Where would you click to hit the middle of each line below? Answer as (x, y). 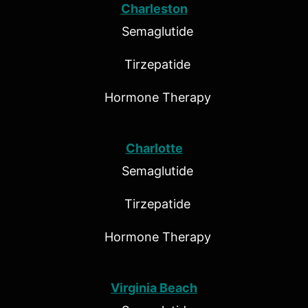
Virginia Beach (154, 288)
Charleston (154, 9)
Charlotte (154, 148)
